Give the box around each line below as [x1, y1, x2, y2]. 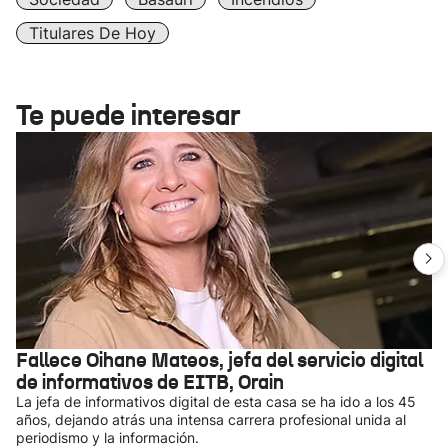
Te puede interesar [16, 98, 240, 133]
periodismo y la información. [16, 429, 199, 446]
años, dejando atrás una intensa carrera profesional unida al [16, 411, 406, 428]
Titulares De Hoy [29, 23, 156, 43]
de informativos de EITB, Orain [16, 369, 284, 395]
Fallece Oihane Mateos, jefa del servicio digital [16, 347, 423, 373]
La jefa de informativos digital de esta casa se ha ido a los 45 [16, 393, 416, 410]
